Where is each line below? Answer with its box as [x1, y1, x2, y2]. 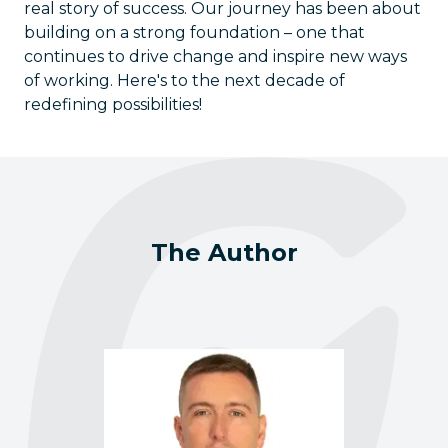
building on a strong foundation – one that [24, 23, 365, 42]
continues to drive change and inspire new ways [24, 47, 407, 66]
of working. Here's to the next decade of [24, 71, 345, 90]
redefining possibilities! [24, 95, 202, 114]
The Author [150, 238, 298, 267]
